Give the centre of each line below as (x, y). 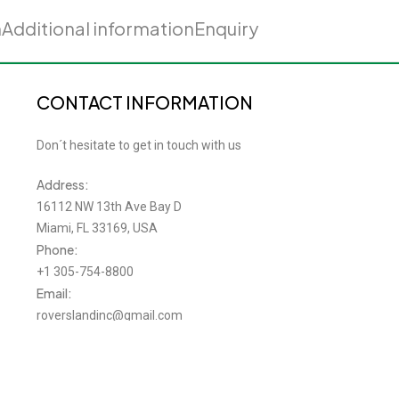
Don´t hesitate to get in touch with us (138, 146)
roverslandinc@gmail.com (109, 316)
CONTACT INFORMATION (144, 102)
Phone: (57, 250)
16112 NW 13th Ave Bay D (109, 207)
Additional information (98, 28)
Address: (62, 185)
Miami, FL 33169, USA (97, 228)
